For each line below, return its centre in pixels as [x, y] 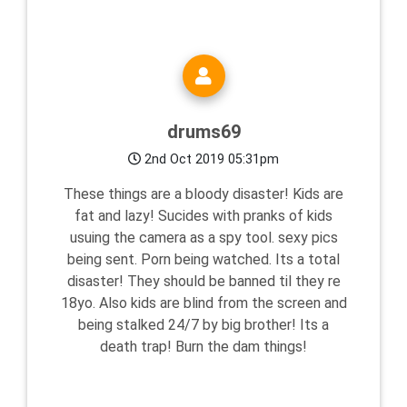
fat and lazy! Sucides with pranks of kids [203, 216]
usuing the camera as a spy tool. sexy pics [203, 238]
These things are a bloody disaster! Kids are [203, 194]
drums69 [203, 132]
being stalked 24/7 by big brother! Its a [203, 325]
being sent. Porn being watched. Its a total [203, 260]
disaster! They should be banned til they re [203, 282]
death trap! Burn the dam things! [203, 347]
